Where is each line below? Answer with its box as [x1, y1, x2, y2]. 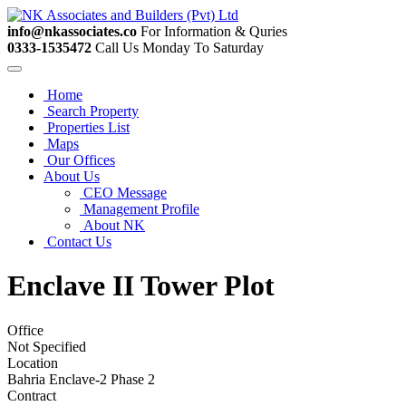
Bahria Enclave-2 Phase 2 [7, 371, 155, 387]
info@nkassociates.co [7, 24, 137, 39]
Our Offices [43, 152, 115, 168]
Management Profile [80, 201, 199, 217]
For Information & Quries [140, 24, 287, 39]
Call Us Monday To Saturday [95, 40, 264, 55]
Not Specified [7, 338, 86, 354]
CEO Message [80, 185, 167, 200]
